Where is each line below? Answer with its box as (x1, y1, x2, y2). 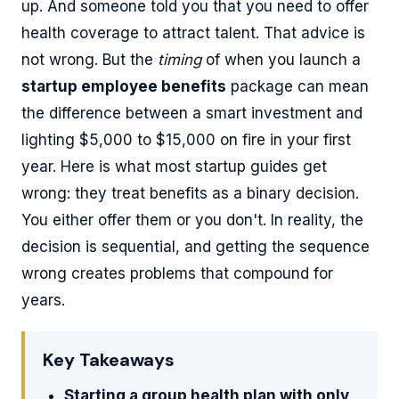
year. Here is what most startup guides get (21, 157, 327, 175)
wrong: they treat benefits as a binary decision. (21, 183, 359, 202)
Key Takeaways (43, 347, 175, 371)
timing (158, 50, 201, 69)
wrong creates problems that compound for (21, 264, 333, 282)
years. (21, 290, 65, 309)
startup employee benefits (21, 77, 226, 95)
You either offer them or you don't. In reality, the (21, 210, 363, 229)
